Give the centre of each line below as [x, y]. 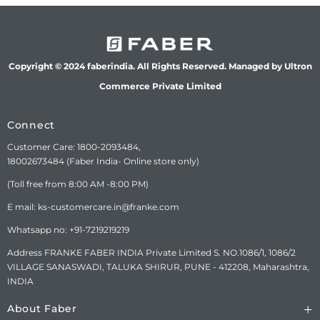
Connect [31, 125]
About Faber [42, 308]
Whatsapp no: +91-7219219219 [68, 229]
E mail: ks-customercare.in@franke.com [93, 206]
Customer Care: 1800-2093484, [74, 146]
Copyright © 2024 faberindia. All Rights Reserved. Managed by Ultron [160, 66]
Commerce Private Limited [160, 86]
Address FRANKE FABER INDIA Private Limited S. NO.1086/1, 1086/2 [151, 252]
